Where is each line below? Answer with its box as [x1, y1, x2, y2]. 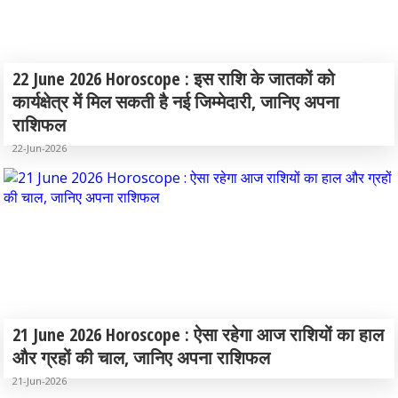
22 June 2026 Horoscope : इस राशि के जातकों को [12, 67, 335, 91]
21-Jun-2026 [12, 374, 67, 387]
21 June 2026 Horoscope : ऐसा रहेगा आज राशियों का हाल [12, 322, 384, 346]
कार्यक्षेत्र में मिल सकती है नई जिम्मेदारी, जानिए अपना [12, 90, 339, 114]
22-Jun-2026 [12, 141, 67, 155]
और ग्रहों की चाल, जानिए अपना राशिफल [12, 346, 270, 370]
